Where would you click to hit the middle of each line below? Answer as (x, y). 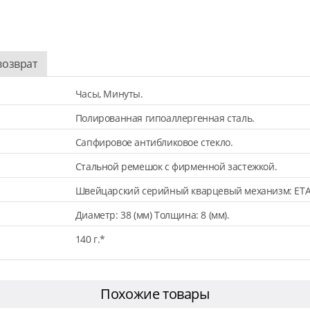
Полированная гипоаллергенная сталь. (165, 118)
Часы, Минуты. (109, 93)
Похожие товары (155, 293)
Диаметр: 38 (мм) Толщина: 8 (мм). (152, 215)
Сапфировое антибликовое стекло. (154, 142)
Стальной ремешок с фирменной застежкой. (176, 166)
